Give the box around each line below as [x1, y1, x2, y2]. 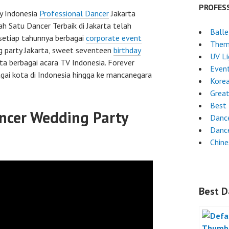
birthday [113, 45, 141, 55]
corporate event [86, 33, 142, 43]
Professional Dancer [39, 8, 109, 18]
